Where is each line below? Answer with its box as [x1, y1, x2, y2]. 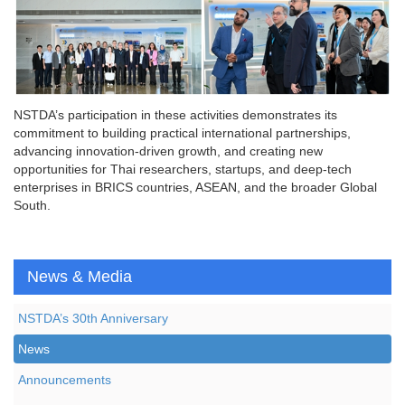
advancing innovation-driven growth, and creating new [14, 143, 323, 158]
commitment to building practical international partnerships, [14, 125, 351, 140]
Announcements [18, 372, 111, 387]
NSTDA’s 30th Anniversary [18, 310, 168, 325]
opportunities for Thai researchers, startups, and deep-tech [14, 161, 352, 176]
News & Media [27, 267, 132, 286]
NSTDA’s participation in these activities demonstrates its [14, 107, 337, 122]
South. [14, 197, 51, 212]
